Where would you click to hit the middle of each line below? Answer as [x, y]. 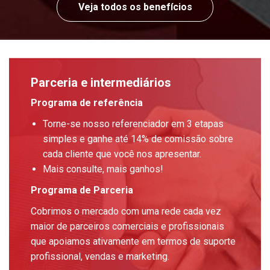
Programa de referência [87, 102]
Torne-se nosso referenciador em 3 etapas [133, 124]
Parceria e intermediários [101, 82]
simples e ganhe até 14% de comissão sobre [138, 139]
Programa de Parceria [82, 190]
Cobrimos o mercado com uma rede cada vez [126, 211]
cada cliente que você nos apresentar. [122, 154]
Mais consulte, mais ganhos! [103, 169]
